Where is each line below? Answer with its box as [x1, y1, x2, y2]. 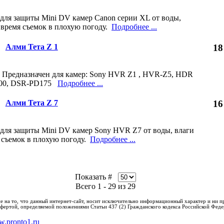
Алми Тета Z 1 [5, 42, 58, 51]
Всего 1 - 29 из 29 [75, 182, 135, 191]
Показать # [75, 172, 118, 181]
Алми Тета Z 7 [5, 98, 58, 107]
